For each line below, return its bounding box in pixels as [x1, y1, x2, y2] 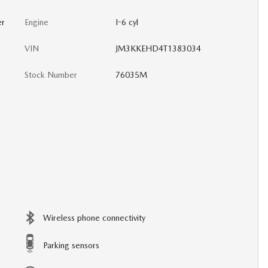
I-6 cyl [115, 17, 138, 27]
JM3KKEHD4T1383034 [115, 44, 201, 53]
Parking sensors [43, 240, 99, 250]
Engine [25, 17, 48, 27]
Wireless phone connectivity [43, 213, 145, 223]
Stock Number [25, 70, 77, 80]
